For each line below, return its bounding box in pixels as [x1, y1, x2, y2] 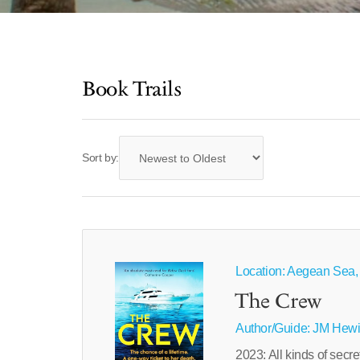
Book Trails [82, 76, 182, 104]
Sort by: [82, 151, 119, 164]
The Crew [235, 288, 321, 317]
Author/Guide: [235, 321, 313, 335]
